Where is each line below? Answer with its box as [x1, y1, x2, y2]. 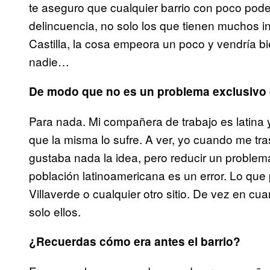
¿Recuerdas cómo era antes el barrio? [29, 233, 240, 250]
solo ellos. [29, 202, 81, 219]
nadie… [29, 52, 69, 69]
